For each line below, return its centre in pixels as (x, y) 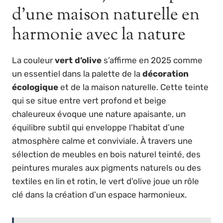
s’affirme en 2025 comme (152, 60)
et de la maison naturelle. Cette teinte (133, 87)
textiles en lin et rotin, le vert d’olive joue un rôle (106, 181)
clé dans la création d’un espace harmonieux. (99, 194)
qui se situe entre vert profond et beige (89, 100)
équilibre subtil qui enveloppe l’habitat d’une (98, 127)
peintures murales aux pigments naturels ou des (107, 167)
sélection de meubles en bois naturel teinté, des (106, 154)
